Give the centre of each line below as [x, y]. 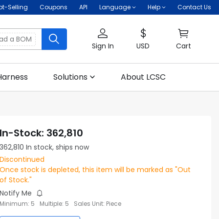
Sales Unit [88, 204]
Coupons [54, 7]
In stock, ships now [57, 147]
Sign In [103, 46]
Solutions [70, 77]
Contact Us [194, 7]
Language [115, 7]
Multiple [51, 204]
